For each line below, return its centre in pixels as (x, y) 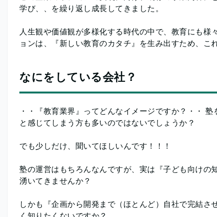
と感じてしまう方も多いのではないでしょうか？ (107, 123)
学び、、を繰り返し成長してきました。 (91, 8)
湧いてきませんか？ (55, 181)
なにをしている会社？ (78, 77)
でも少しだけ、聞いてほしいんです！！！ (95, 146)
